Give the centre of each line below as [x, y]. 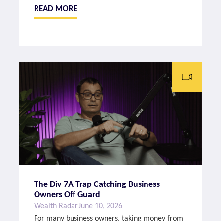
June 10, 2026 [101, 206]
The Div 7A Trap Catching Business [97, 185]
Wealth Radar [56, 206]
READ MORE [56, 9]
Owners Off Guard [67, 195]
